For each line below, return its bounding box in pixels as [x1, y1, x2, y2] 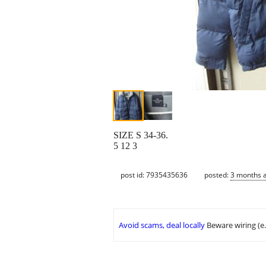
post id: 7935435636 [121, 169, 188, 180]
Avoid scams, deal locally [119, 220, 205, 231]
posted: [204, 169, 230, 180]
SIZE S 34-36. [113, 130, 168, 141]
